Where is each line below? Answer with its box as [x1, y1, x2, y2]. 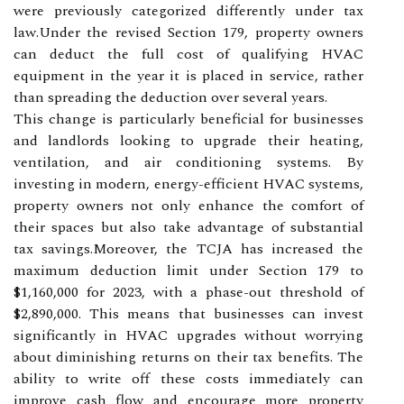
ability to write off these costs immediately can [14, 367, 363, 390]
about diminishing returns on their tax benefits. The [14, 345, 363, 368]
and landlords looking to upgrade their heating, [14, 129, 363, 151]
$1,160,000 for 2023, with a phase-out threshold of [14, 280, 363, 303]
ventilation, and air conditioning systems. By [14, 151, 363, 173]
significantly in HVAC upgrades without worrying [14, 324, 363, 346]
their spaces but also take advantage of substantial [14, 216, 363, 238]
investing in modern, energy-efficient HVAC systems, [14, 172, 363, 195]
